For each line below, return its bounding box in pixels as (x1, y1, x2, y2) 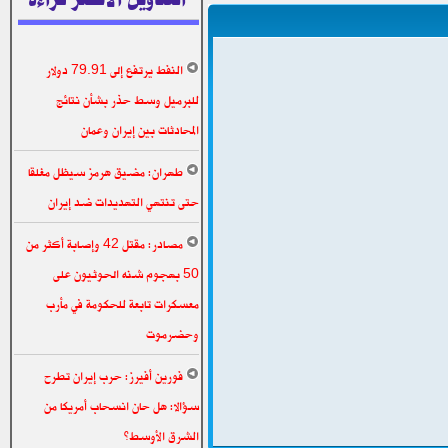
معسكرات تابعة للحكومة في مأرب (46, 292, 199, 316)
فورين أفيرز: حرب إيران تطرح (44, 364, 183, 388)
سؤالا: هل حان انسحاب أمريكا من (44, 394, 199, 418)
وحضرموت (146, 322, 199, 346)
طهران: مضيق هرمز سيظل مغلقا (28, 160, 183, 184)
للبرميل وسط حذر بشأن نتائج (56, 88, 199, 112)
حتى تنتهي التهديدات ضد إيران (48, 190, 199, 214)
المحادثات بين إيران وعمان (81, 118, 199, 142)
